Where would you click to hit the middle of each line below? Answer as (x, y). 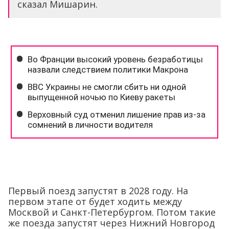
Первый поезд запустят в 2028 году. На (98, 191)
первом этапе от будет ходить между (95, 202)
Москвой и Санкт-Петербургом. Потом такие (112, 212)
